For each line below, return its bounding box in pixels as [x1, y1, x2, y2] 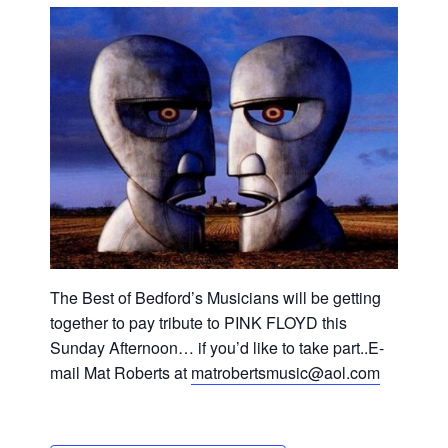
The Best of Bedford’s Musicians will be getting [50, 285, 381, 309]
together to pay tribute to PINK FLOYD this [50, 310, 347, 334]
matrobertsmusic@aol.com [191, 360, 380, 384]
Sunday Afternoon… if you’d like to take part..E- [50, 335, 384, 359]
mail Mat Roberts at [50, 360, 191, 384]
